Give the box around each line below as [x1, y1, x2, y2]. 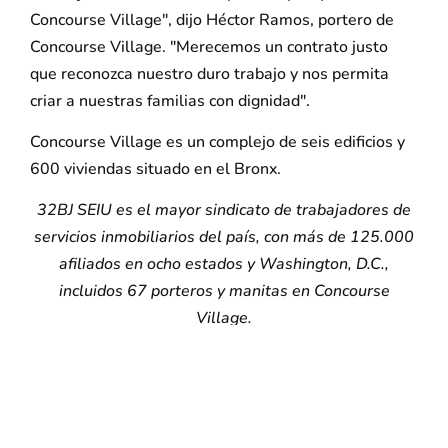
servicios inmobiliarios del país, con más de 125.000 [34, 226, 414, 249]
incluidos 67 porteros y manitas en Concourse [58, 280, 390, 303]
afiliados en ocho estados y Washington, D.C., [59, 253, 389, 276]
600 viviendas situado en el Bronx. [30, 158, 281, 181]
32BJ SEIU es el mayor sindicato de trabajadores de [37, 199, 411, 222]
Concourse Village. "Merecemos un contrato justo [30, 35, 388, 58]
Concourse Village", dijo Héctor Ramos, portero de [30, 8, 394, 31]
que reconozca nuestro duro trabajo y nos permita [30, 62, 389, 85]
